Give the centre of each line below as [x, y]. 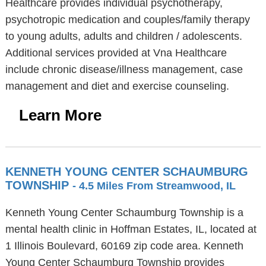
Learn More [60, 115]
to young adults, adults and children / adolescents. [123, 36]
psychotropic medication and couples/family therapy [127, 20]
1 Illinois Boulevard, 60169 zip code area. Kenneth [124, 246]
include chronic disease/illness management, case [124, 69]
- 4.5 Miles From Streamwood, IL [154, 186]
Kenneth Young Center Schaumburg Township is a [124, 213]
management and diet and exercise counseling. [117, 86]
